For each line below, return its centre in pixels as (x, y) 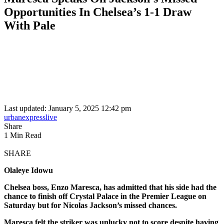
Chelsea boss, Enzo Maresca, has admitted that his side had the (110, 187)
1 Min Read (23, 135)
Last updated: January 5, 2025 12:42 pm (67, 108)
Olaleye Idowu (28, 170)
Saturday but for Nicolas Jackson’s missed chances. (90, 205)
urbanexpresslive (30, 117)
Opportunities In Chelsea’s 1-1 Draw (98, 12)
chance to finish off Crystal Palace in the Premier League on (105, 196)
